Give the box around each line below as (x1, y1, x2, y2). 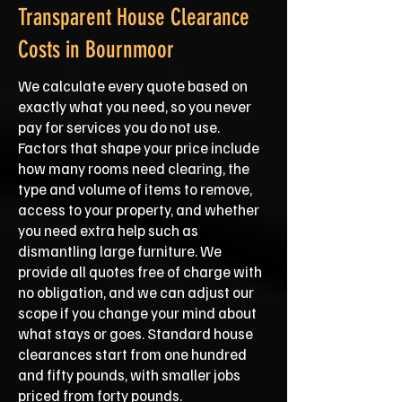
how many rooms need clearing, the (18, 159, 249, 178)
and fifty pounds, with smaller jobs (18, 365, 240, 384)
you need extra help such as (18, 221, 198, 240)
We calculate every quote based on (18, 76, 248, 95)
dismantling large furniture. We (18, 241, 222, 260)
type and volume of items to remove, (18, 179, 252, 198)
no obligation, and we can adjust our (18, 283, 254, 301)
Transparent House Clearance (18, 4, 249, 31)
